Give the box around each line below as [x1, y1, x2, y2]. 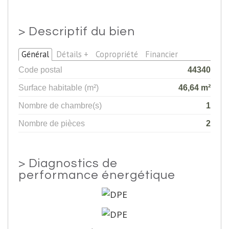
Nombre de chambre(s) [18, 100, 102, 110]
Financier [145, 48, 178, 60]
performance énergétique [18, 169, 175, 181]
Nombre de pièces [18, 118, 85, 128]
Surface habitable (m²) [18, 82, 99, 92]
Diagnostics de [29, 157, 118, 170]
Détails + [56, 48, 88, 60]
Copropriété [96, 48, 138, 60]
